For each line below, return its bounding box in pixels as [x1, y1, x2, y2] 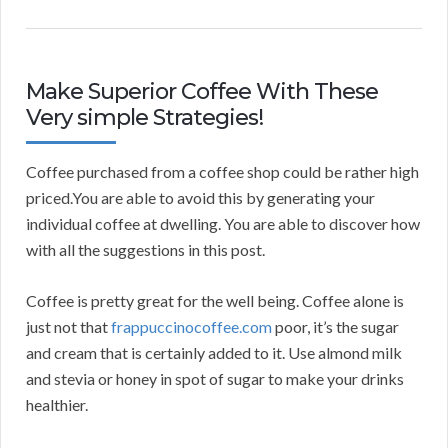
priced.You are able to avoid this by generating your [26, 188, 375, 208]
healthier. [26, 395, 88, 415]
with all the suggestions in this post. [26, 240, 265, 260]
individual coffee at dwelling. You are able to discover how [26, 214, 420, 234]
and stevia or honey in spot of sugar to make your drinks [26, 369, 404, 389]
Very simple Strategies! [26, 104, 263, 132]
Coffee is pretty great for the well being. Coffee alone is [26, 291, 404, 311]
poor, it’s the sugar [272, 317, 399, 337]
